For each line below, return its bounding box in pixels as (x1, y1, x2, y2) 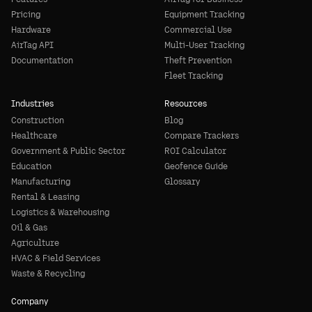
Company (11, 297, 48, 306)
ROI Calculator (164, 146, 226, 156)
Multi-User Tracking (164, 40, 244, 50)
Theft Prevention (164, 56, 232, 65)
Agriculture (11, 238, 59, 248)
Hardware (11, 25, 51, 35)
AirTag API (11, 40, 54, 50)
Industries (11, 99, 54, 109)
